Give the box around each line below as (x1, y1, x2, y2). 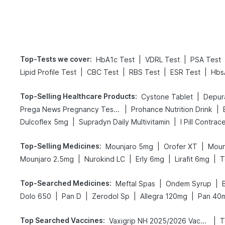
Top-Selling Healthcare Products (20, 92, 135, 100)
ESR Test (170, 68, 200, 76)
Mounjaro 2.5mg (20, 155, 74, 163)
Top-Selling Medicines (20, 142, 99, 150)
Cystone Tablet (141, 92, 193, 101)
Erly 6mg (136, 155, 164, 163)
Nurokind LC (84, 155, 125, 163)
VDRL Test (145, 55, 180, 64)
